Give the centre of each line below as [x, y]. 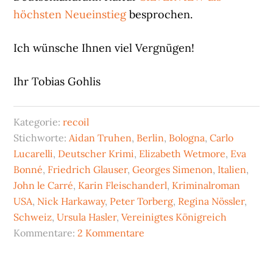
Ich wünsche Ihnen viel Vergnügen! [104, 48]
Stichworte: [41, 138]
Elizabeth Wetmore [183, 154]
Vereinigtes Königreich [174, 217]
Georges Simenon [173, 170]
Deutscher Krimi [96, 154]
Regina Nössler [211, 201]
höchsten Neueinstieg [70, 15]
